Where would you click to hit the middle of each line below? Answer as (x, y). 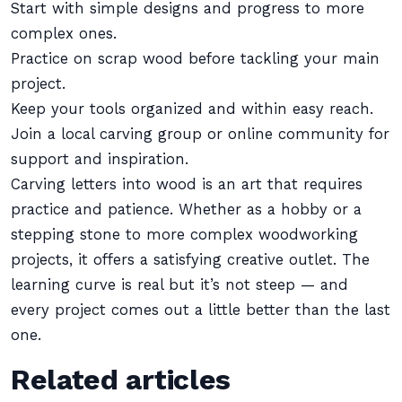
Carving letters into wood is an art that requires (187, 184)
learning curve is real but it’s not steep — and (179, 285)
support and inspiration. (100, 159)
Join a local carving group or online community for (200, 134)
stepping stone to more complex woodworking (184, 235)
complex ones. (64, 34)
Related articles (121, 380)
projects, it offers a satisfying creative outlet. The (190, 260)
